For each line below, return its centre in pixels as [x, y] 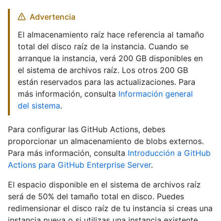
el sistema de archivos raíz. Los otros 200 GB [103, 70]
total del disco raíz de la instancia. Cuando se [103, 47]
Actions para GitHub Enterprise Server [79, 165]
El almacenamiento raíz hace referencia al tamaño [111, 35]
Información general [156, 94]
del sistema [39, 106]
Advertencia [53, 17]
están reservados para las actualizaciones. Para [107, 82]
